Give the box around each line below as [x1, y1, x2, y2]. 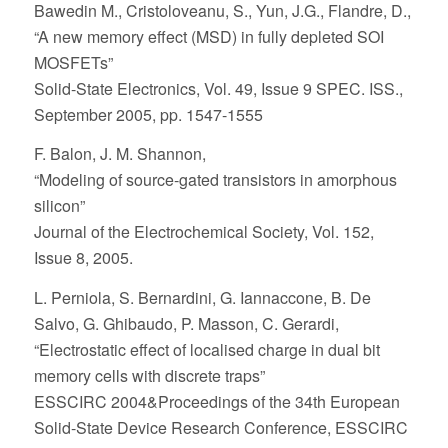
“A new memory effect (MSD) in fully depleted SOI [33, 24, 384, 48]
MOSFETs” [33, 50, 113, 74]
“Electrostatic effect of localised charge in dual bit [33, 338, 380, 361]
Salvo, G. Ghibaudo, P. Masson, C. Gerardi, [33, 312, 339, 335]
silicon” [33, 194, 85, 218]
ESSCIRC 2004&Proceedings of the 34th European [33, 390, 400, 413]
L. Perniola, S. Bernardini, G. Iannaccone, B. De [33, 286, 371, 309]
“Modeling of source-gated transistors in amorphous [33, 168, 397, 192]
